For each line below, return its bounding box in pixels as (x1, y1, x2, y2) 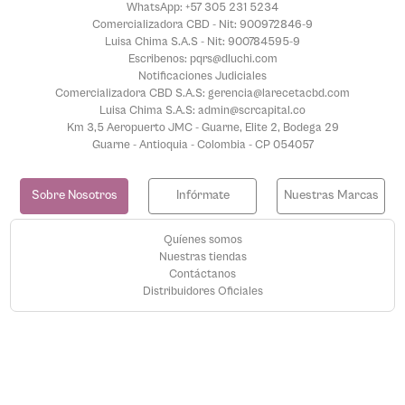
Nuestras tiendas (158, 250, 247, 262)
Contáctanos (169, 267, 236, 279)
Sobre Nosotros (31, 189, 118, 202)
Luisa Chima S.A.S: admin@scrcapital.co (99, 103, 306, 116)
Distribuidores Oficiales (142, 284, 263, 297)
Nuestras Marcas (283, 189, 379, 202)
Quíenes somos (163, 232, 242, 245)
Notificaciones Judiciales (138, 69, 267, 81)
